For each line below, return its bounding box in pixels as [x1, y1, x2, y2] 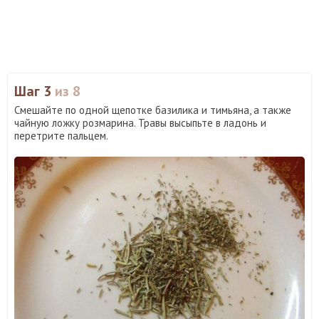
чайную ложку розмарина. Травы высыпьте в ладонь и [14, 116, 266, 130]
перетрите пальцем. [14, 129, 108, 143]
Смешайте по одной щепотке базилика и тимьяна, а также [14, 103, 291, 117]
